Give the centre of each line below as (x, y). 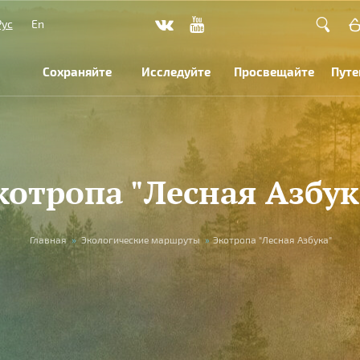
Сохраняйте (78, 72)
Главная (48, 239)
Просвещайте (274, 72)
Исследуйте (176, 72)
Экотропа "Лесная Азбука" (272, 239)
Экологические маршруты (141, 239)
